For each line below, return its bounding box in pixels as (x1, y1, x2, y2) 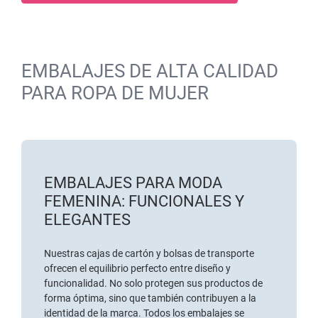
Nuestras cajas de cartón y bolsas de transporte (44, 248, 254, 260)
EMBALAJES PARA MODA (44, 174, 222, 192)
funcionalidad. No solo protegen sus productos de (44, 278, 263, 290)
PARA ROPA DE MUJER (21, 82, 209, 104)
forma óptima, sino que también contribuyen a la (44, 292, 256, 305)
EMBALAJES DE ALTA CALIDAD (21, 60, 278, 82)
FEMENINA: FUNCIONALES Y (44, 192, 244, 211)
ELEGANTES (44, 211, 131, 229)
